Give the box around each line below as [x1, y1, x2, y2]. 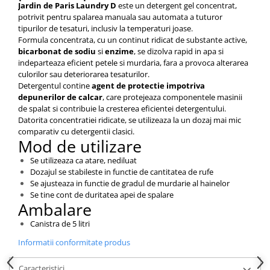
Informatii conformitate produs [18, 236, 130, 248]
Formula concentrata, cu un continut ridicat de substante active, [18, 34, 247, 45]
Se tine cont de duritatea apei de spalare [30, 189, 174, 200]
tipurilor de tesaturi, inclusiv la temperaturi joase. [18, 22, 193, 34]
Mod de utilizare [18, 134, 142, 157]
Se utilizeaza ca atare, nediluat [30, 154, 137, 166]
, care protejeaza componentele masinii [102, 91, 242, 102]
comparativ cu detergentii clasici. [18, 125, 134, 137]
